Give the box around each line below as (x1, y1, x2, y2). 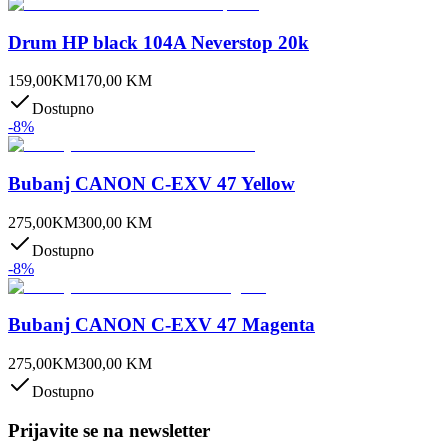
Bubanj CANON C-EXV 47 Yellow (8, 172, 295, 194)
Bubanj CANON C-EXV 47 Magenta (8, 314, 315, 336)
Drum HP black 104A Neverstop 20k (8, 31, 309, 53)
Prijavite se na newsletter (8, 419, 210, 441)
